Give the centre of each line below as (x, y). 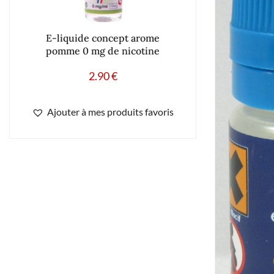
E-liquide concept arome (103, 38)
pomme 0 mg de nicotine (103, 50)
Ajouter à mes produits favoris (110, 111)
